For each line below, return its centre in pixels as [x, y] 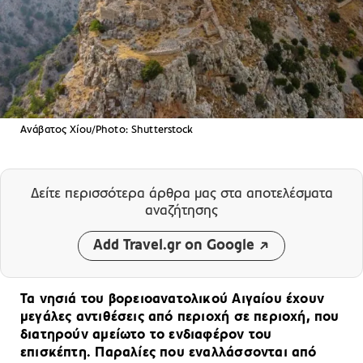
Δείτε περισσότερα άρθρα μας [125, 194]
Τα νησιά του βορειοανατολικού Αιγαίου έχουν [173, 299]
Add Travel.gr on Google [174, 246]
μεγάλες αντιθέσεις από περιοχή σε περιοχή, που [180, 317]
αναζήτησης [181, 211]
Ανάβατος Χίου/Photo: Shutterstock [107, 130]
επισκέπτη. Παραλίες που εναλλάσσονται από [169, 352]
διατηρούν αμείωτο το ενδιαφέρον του [146, 335]
